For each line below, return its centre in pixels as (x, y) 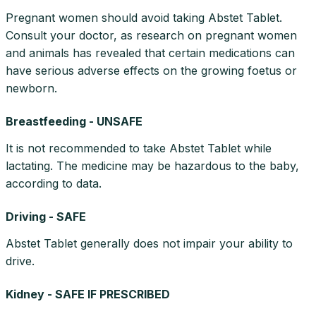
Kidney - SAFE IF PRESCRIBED (88, 294)
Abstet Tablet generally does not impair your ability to (149, 243)
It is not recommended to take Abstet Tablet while (139, 148)
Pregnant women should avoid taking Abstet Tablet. (144, 17)
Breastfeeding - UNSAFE (74, 121)
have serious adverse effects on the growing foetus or (151, 70)
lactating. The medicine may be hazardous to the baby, (152, 165)
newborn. (31, 88)
